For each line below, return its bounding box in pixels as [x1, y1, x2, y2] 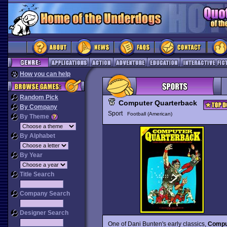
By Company [20, 103, 57, 110]
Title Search [18, 171, 54, 178]
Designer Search [18, 209, 68, 216]
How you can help [20, 70, 70, 78]
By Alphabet [18, 132, 55, 139]
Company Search [18, 190, 70, 197]
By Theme [18, 113, 51, 120]
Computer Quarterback [118, 99, 197, 107]
